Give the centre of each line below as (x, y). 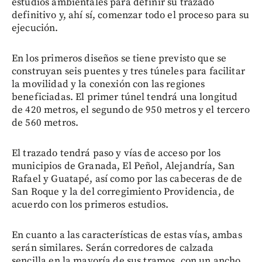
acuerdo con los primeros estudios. (90, 205)
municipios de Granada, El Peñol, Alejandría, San (123, 166)
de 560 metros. (45, 123)
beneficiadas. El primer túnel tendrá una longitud (125, 97)
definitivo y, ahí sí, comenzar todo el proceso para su (131, 15)
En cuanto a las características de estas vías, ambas (127, 235)
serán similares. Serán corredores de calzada (113, 248)
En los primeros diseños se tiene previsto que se (119, 59)
